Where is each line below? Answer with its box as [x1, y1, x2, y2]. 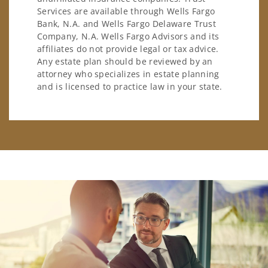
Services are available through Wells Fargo [37, 5, 215, 17]
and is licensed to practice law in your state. [37, 81, 223, 93]
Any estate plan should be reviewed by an [37, 56, 213, 68]
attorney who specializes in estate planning [37, 68, 220, 80]
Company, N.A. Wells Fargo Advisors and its [37, 31, 220, 42]
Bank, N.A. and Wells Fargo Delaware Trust [37, 18, 217, 30]
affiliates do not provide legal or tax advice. [37, 43, 219, 55]
